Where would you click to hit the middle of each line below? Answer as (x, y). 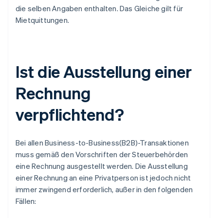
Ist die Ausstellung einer (104, 72)
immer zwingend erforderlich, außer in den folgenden (104, 190)
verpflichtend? (70, 114)
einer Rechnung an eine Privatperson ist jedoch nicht (103, 178)
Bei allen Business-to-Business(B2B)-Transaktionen (102, 143)
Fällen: (26, 201)
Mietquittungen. (42, 20)
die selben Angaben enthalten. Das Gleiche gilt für (100, 9)
